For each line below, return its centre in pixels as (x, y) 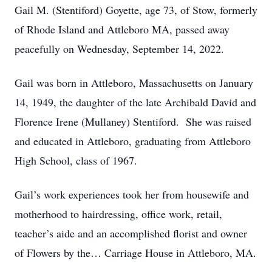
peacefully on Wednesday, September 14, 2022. (119, 49)
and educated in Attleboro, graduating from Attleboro (133, 141)
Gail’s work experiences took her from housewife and (132, 194)
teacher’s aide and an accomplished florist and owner (131, 233)
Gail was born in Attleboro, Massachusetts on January (134, 83)
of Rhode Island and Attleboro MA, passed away (122, 29)
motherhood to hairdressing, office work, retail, (118, 214)
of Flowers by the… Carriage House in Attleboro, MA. (135, 253)
